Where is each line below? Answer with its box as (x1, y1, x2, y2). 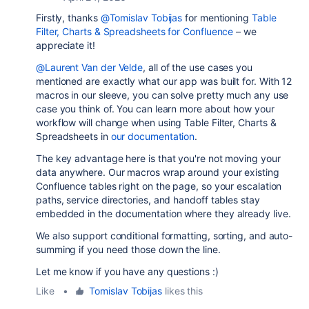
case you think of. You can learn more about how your (36, 103, 275, 114)
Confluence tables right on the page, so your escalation (36, 180, 282, 192)
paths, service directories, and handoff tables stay (36, 194, 260, 206)
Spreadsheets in (36, 130, 111, 142)
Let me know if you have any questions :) (36, 266, 219, 277)
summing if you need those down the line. (36, 243, 221, 255)
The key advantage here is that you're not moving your (36, 152, 281, 164)
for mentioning (182, 12, 252, 23)
